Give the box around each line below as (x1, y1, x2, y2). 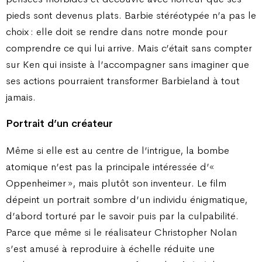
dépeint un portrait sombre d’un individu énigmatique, (6, 192, 247, 206)
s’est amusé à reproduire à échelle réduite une (6, 242, 215, 255)
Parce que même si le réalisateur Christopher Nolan (6, 225, 237, 239)
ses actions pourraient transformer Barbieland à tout (6, 74, 240, 87)
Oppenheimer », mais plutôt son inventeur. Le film (6, 176, 226, 189)
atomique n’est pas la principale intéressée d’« (6, 160, 216, 173)
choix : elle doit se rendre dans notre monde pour (6, 25, 227, 38)
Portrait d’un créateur (6, 117, 113, 130)
